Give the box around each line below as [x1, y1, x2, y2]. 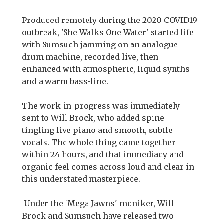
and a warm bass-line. [22, 76, 108, 87]
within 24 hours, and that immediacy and [22, 150, 184, 160]
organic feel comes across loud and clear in [22, 162, 194, 172]
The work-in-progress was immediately [22, 101, 180, 111]
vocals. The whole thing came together [22, 137, 175, 148]
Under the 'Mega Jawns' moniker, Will [22, 198, 174, 209]
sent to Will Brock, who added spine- [22, 113, 168, 123]
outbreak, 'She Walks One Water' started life [22, 27, 194, 38]
